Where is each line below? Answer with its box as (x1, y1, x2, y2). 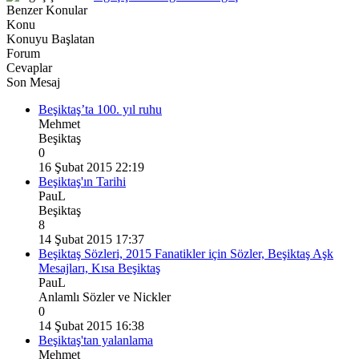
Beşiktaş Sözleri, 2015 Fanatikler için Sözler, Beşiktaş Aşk (38, 247, 333, 261)
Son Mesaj (6, 75, 60, 90)
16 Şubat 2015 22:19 (38, 160, 144, 175)
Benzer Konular (6, 3, 87, 18)
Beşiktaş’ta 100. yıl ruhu (38, 103, 162, 117)
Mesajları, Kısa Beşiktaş (38, 261, 160, 276)
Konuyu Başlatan (6, 32, 95, 46)
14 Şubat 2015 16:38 (38, 319, 144, 333)
